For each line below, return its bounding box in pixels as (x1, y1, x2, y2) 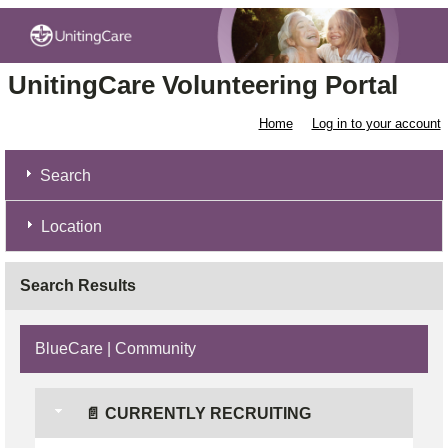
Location (41, 218, 102, 236)
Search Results (20, 277, 136, 295)
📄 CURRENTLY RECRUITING (81, 405, 311, 423)
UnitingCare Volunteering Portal (7, 70, 398, 101)
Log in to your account (311, 116, 441, 132)
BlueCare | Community (35, 340, 196, 358)
